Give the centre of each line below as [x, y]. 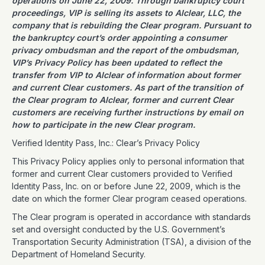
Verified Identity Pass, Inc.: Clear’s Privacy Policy [107, 143]
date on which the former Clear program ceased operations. [130, 198]
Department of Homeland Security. [80, 254]
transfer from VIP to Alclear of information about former [126, 75]
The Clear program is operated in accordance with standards [131, 217]
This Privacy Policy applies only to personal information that [128, 161]
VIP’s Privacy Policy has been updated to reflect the [117, 62]
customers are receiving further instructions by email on [128, 112]
